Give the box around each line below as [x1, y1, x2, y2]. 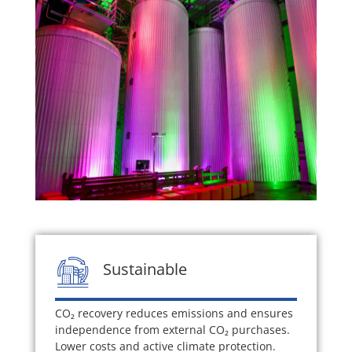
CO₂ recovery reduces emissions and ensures [54, 306, 293, 321]
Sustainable [102, 258, 187, 280]
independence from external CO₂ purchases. [54, 322, 290, 338]
